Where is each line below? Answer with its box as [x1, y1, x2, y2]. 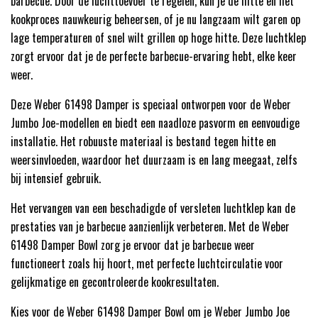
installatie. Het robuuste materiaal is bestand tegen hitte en [11, 133, 276, 150]
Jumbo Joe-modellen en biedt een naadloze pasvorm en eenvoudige [11, 114, 300, 132]
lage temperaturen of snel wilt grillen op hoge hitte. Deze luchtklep [11, 29, 306, 47]
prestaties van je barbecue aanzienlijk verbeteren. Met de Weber [11, 218, 290, 236]
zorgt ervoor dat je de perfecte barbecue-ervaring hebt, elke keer [11, 48, 297, 65]
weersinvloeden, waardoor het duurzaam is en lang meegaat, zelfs [11, 151, 297, 169]
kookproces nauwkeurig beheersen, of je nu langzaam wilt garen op [11, 11, 300, 28]
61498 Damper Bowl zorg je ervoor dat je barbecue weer [11, 236, 255, 254]
